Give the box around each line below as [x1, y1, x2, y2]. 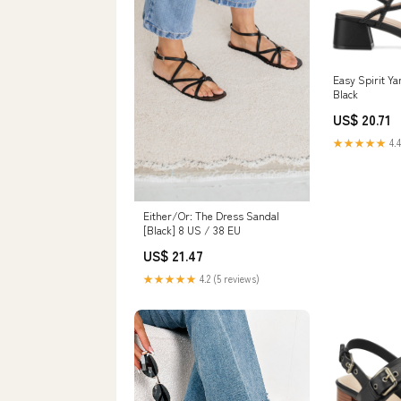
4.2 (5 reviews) [197, 271, 260, 286]
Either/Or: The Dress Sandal [143, 208, 279, 224]
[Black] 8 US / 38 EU [143, 222, 241, 238]
